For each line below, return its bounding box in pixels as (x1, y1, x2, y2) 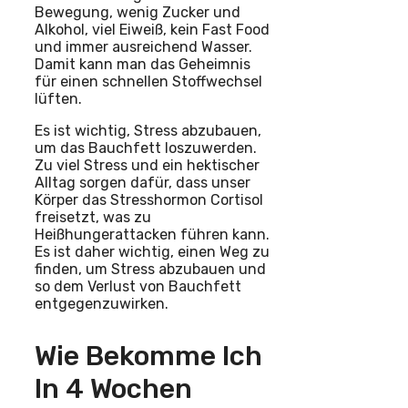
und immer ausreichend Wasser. (35, 37, 252, 56)
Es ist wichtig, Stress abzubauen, (35, 121, 261, 139)
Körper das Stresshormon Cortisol (35, 190, 263, 209)
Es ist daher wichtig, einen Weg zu (35, 242, 270, 260)
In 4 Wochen (35, 372, 192, 405)
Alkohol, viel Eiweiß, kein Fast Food (35, 20, 270, 38)
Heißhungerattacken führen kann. (35, 225, 270, 243)
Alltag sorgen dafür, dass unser (35, 173, 250, 191)
